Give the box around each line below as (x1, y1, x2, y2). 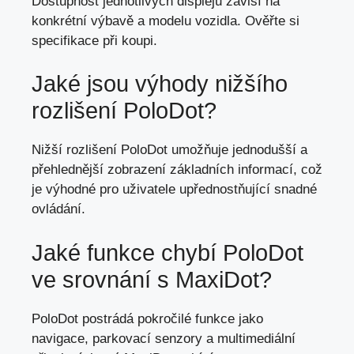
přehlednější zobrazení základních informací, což (32, 162, 322, 178)
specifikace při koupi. (32, 32, 157, 48)
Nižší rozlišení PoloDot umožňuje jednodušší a (32, 142, 307, 158)
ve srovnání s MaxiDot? (32, 266, 272, 292)
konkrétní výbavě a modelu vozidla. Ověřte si (32, 13, 299, 28)
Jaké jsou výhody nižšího (32, 71, 288, 97)
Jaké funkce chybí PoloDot (32, 239, 303, 265)
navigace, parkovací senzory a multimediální (32, 330, 296, 346)
